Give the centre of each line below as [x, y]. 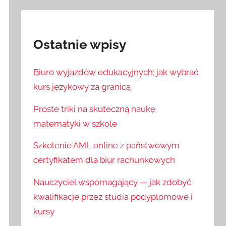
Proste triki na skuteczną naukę [95, 109]
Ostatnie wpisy [80, 44]
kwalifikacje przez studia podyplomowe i [113, 197]
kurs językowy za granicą [82, 87]
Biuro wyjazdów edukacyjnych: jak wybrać [116, 72]
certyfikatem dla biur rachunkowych [104, 160]
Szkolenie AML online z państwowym [107, 146]
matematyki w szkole [75, 123]
